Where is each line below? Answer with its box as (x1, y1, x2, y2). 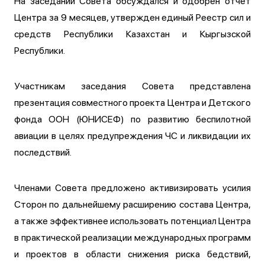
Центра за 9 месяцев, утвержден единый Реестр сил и (14, 11, 251, 23)
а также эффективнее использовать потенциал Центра (14, 215, 251, 227)
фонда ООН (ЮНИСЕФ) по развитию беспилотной (14, 113, 251, 125)
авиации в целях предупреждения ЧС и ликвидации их (14, 130, 251, 141)
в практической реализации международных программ (14, 231, 251, 243)
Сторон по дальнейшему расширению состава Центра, (14, 198, 251, 210)
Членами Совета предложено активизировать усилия (14, 182, 251, 193)
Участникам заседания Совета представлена (14, 80, 251, 92)
